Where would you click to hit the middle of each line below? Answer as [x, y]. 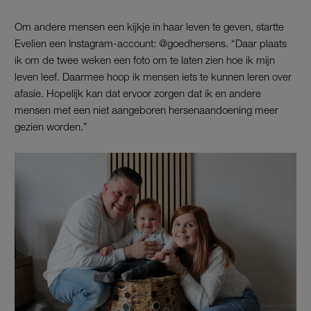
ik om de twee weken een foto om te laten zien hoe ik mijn [145, 59]
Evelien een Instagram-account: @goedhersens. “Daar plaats [151, 43]
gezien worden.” [51, 126]
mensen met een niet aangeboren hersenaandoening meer [146, 109]
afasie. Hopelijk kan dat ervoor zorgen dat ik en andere [138, 93]
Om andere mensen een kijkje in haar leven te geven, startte [149, 26]
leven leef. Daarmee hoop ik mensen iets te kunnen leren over [153, 76]
